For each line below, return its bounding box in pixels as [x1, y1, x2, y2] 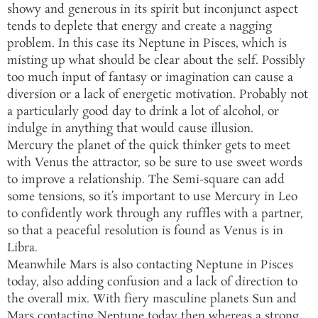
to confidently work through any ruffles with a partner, [7, 206, 303, 223]
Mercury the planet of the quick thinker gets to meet [7, 138, 290, 155]
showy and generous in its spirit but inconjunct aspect [7, 1, 298, 18]
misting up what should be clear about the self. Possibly [7, 53, 305, 70]
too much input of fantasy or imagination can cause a [7, 70, 293, 87]
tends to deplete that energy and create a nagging [7, 18, 272, 35]
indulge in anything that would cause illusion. [7, 121, 253, 138]
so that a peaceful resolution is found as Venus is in [7, 223, 283, 240]
